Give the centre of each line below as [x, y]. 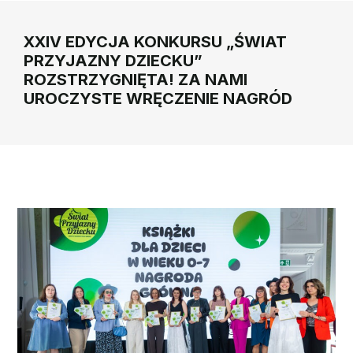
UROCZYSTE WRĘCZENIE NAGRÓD [158, 99]
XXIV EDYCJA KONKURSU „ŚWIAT [155, 42]
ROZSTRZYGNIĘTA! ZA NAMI [136, 80]
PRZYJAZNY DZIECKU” [113, 61]
